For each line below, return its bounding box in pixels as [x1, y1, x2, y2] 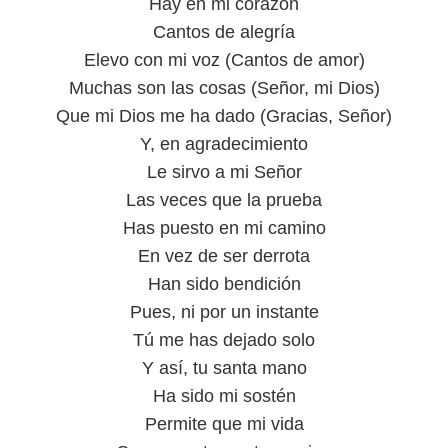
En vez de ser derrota [138, 246, 310, 266]
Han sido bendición [147, 274, 301, 294]
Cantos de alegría [153, 22, 295, 42]
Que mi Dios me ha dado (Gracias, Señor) [56, 106, 392, 126]
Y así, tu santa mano [141, 358, 307, 378]
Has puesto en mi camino [122, 218, 326, 238]
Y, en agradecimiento [140, 134, 308, 154]
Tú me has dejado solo [133, 330, 315, 350]
